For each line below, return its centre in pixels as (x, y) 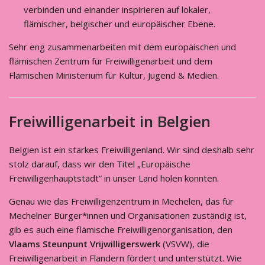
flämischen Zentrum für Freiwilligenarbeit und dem (111, 61)
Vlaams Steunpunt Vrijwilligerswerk (85, 244)
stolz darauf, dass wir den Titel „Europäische (100, 164)
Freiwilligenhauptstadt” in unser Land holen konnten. (115, 178)
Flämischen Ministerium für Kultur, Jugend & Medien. (114, 75)
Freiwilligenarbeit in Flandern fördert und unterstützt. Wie (125, 258)
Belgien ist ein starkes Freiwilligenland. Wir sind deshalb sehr (132, 150)
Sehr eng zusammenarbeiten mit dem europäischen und (122, 47)
